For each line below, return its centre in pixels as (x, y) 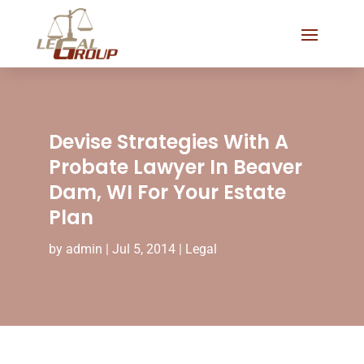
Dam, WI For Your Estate (167, 192)
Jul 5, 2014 (143, 249)
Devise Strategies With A (168, 141)
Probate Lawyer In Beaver (175, 167)
